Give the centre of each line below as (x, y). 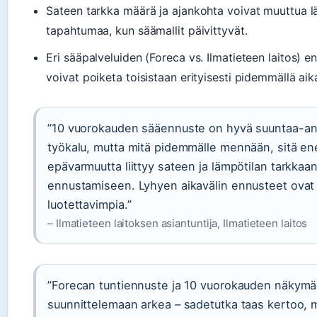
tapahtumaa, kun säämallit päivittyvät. (147, 31)
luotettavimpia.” (90, 205)
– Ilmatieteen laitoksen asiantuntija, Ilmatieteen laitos (178, 224)
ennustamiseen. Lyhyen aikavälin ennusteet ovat (181, 186)
